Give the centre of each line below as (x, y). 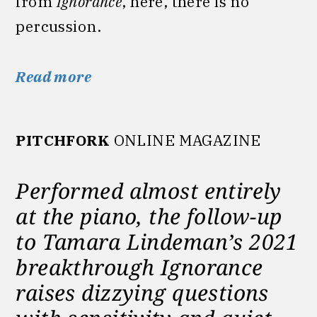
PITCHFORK (63, 140)
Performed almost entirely (149, 190)
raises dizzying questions (142, 292)
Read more (54, 76)
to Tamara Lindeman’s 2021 (157, 241)
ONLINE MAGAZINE (185, 140)
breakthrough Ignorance (139, 267)
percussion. (59, 26)
